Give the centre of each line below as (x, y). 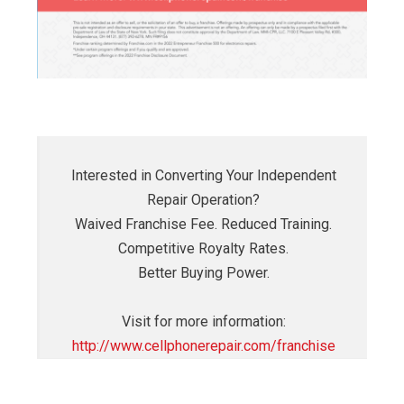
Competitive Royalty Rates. (203, 248)
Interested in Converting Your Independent (203, 175)
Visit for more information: (203, 321)
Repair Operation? (203, 199)
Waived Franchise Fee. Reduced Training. (203, 224)
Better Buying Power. (203, 272)
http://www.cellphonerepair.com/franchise (203, 345)
